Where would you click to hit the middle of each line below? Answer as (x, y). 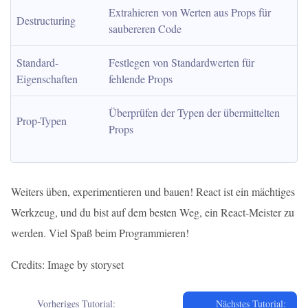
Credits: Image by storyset (67, 264)
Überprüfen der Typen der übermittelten (194, 112)
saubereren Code (145, 29)
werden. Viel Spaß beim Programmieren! (100, 233)
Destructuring (46, 20)
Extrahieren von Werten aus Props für (190, 12)
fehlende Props (141, 79)
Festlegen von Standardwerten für (181, 62)
